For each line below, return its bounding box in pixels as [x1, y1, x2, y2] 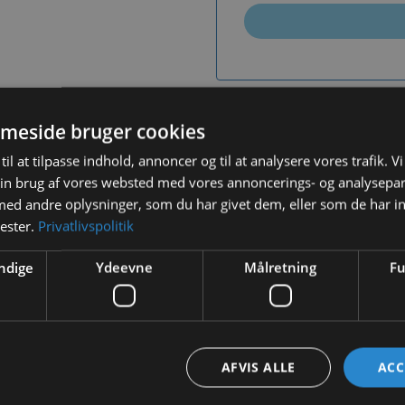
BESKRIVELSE [77, 237, 154, 252]
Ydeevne [96, 258, 154, 277]
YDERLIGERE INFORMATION [165, 237, 328, 252]
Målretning [244, 258, 317, 277]
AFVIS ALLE [221, 358, 296, 376]
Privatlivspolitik [38, 216, 134, 235]
